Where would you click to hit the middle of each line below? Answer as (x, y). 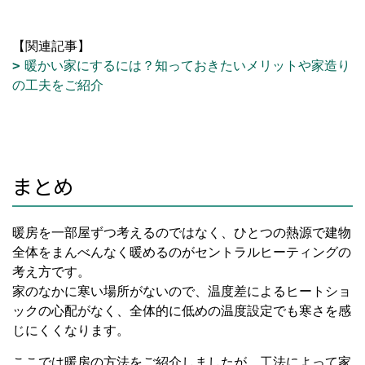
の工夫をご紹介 (58, 85)
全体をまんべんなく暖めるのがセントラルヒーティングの (182, 252)
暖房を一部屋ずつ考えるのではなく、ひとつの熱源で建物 (182, 232)
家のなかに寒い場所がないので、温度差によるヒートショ (182, 291)
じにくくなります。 (71, 330)
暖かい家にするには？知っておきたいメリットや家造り (187, 65)
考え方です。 (51, 271)
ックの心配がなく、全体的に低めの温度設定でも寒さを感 (182, 310)
